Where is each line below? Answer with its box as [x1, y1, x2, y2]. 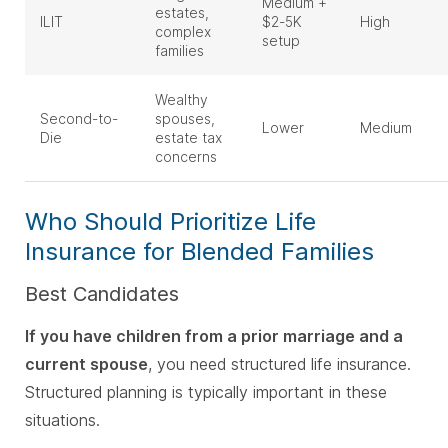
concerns [155, 148, 217, 166]
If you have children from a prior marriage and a [25, 326, 403, 347]
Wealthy [155, 91, 208, 109]
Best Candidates [25, 282, 179, 307]
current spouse [25, 354, 148, 375]
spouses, [155, 110, 215, 128]
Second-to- [40, 110, 118, 128]
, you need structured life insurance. [148, 354, 411, 375]
